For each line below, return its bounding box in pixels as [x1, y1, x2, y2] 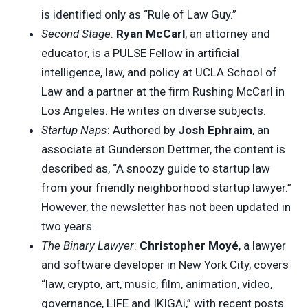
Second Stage [41, 26, 111, 41]
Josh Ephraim [178, 122, 252, 137]
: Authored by [107, 122, 178, 137]
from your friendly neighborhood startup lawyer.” [41, 180, 291, 195]
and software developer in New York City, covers [41, 257, 289, 272]
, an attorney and [185, 26, 270, 41]
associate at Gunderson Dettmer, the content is [41, 142, 285, 156]
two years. [41, 219, 95, 233]
